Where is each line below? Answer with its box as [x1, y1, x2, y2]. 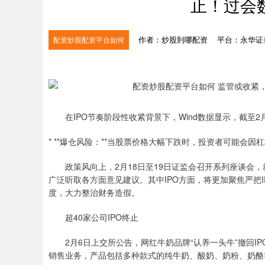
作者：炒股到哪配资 [138, 34, 210, 45]
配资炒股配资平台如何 [53, 34, 124, 44]
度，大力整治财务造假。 [49, 186, 140, 198]
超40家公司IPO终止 [65, 211, 138, 223]
